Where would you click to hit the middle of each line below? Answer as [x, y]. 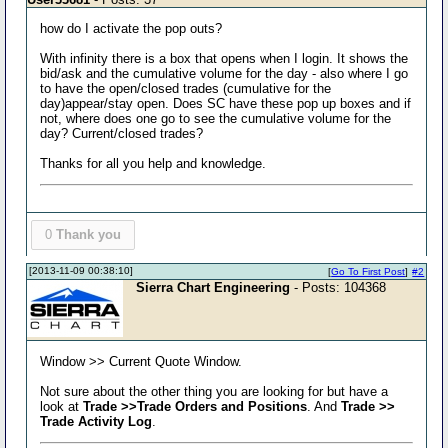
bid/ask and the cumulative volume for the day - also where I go [224, 73]
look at [62, 406]
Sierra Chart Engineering [213, 287]
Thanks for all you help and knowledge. [153, 163]
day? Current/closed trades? [122, 133]
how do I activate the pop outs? [131, 28]
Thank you [88, 234]
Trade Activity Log [96, 421]
